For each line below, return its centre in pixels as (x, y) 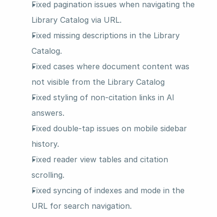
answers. (48, 113)
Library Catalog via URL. (77, 20)
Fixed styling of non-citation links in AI (103, 97)
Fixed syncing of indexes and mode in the (108, 190)
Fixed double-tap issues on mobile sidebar (109, 128)
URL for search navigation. (82, 206)
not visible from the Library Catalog (98, 82)
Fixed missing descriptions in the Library (106, 35)
